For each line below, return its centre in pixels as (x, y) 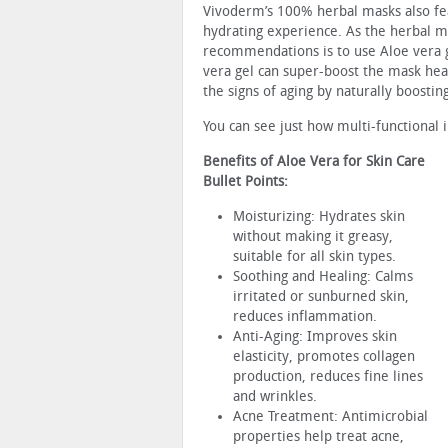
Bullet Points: (245, 181)
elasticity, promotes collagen (324, 356)
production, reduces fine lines (328, 376)
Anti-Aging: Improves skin (315, 336)
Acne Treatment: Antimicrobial (330, 416)
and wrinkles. (275, 396)
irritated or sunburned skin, (321, 296)
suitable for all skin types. (314, 256)
